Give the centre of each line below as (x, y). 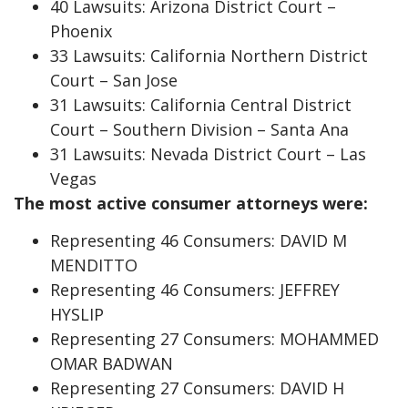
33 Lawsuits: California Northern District (209, 55)
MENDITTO (94, 265)
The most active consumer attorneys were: (191, 203)
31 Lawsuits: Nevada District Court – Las (208, 153)
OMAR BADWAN (112, 364)
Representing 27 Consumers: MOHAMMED (214, 339)
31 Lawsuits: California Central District (201, 104)
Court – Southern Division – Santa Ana (199, 129)
